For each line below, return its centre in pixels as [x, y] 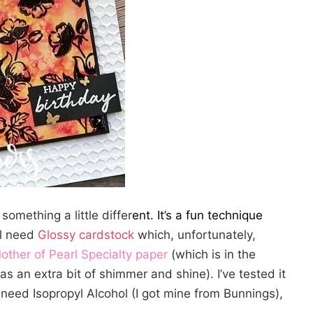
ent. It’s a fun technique [197, 215]
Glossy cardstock [86, 235]
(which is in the [212, 254]
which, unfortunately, [195, 235]
